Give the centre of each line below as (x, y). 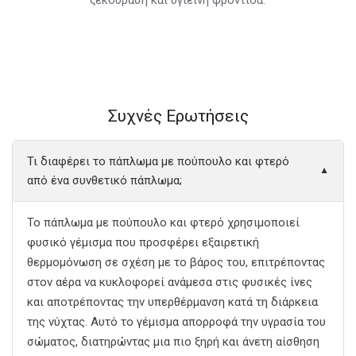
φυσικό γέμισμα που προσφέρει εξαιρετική (143, 242)
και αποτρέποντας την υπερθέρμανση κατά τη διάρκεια (172, 302)
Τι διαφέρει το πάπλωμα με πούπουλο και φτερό (158, 161)
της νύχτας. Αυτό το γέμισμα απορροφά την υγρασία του (176, 321)
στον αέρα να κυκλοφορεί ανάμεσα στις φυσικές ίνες (170, 282)
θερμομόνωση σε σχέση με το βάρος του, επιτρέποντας (176, 262)
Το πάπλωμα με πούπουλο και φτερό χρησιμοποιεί (163, 222)
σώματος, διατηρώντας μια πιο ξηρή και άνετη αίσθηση (173, 341)
